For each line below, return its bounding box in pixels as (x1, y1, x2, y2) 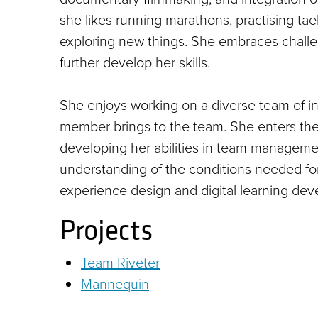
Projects (60, 209, 153, 250)
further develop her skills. (60, 52, 210, 74)
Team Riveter (81, 252, 160, 274)
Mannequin (81, 273, 149, 295)
